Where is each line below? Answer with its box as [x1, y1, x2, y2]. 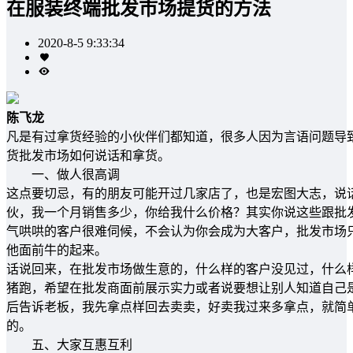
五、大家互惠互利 [6, 337, 132, 351]
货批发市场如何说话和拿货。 [6, 148, 170, 162]
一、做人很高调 [6, 167, 120, 181]
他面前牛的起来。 [6, 243, 107, 257]
